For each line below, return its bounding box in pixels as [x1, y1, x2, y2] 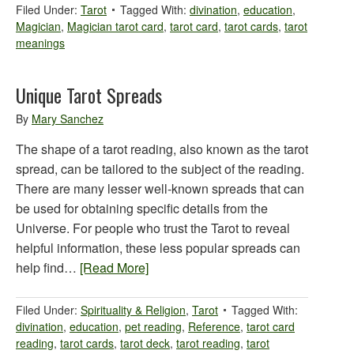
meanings [16, 35, 65, 51]
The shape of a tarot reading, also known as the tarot [16, 140, 308, 158]
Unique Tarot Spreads [16, 81, 162, 109]
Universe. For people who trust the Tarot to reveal [16, 219, 290, 237]
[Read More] [80, 258, 149, 277]
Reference [188, 318, 240, 334]
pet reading [125, 318, 182, 334]
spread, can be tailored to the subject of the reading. [16, 160, 304, 178]
